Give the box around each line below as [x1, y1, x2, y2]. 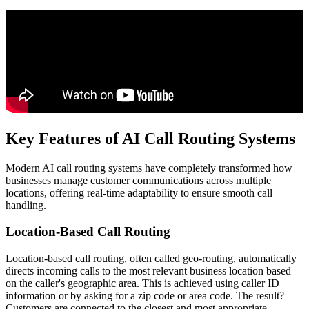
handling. [6, 199, 46, 211]
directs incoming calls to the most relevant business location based [6, 265, 291, 277]
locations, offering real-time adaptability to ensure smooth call [6, 186, 272, 199]
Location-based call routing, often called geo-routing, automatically [6, 252, 297, 264]
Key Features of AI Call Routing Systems [6, 129, 295, 148]
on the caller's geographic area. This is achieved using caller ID [6, 277, 279, 289]
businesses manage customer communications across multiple [6, 174, 271, 186]
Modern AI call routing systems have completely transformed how [6, 161, 292, 174]
